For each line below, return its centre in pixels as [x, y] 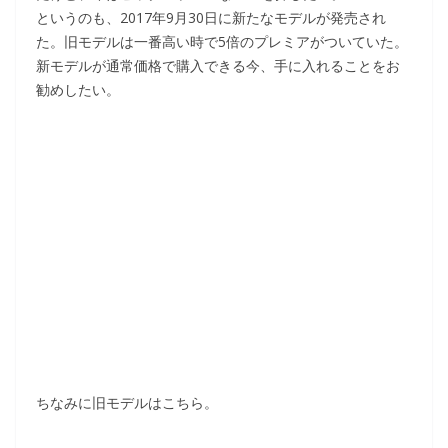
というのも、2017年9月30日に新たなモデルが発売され [211, 17]
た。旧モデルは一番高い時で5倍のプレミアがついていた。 [222, 41]
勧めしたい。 [78, 89]
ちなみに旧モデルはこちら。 [127, 402]
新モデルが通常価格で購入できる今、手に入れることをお [218, 65]
